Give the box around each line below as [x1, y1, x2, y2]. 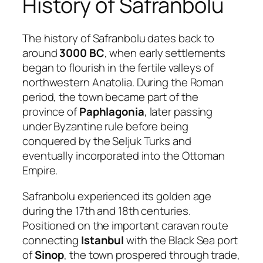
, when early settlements [104, 45, 226, 61]
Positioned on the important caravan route [22, 217, 228, 233]
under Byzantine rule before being [22, 119, 188, 134]
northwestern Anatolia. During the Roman [22, 75, 224, 90]
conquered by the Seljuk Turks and [22, 133, 191, 149]
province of [22, 104, 79, 120]
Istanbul [80, 232, 124, 248]
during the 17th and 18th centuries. [22, 203, 191, 218]
